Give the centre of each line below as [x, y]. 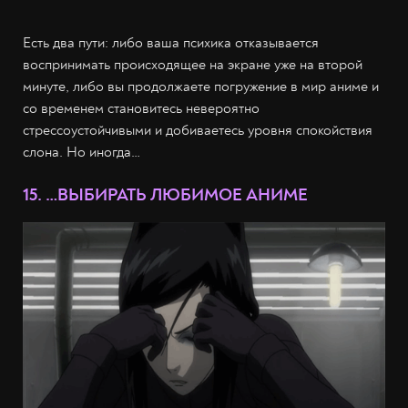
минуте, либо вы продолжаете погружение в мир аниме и [201, 86]
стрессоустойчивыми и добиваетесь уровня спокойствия [198, 130]
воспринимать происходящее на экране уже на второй [193, 64]
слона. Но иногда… [82, 152]
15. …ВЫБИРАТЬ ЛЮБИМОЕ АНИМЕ [165, 194]
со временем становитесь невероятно [141, 108]
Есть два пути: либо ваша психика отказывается [171, 42]
